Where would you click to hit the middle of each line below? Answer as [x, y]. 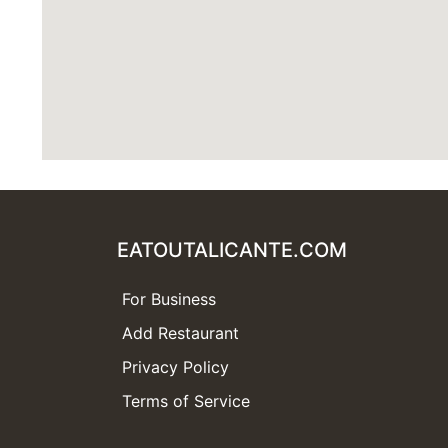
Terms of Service [186, 400]
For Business [169, 298]
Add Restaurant [180, 332]
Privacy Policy [175, 366]
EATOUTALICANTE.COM [232, 249]
